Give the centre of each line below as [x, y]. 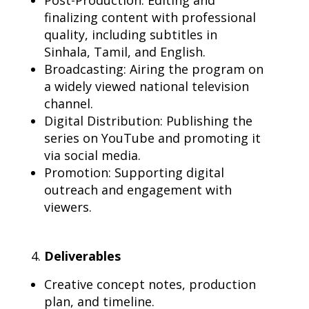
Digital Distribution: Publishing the [148, 121]
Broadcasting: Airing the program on [154, 69]
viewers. [68, 207]
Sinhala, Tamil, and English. [125, 52]
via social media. [92, 155]
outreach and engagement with [138, 190]
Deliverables [82, 256]
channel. [69, 103]
